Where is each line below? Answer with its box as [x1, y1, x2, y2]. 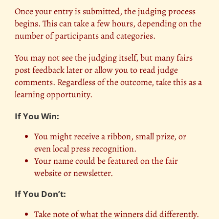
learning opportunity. [15, 88, 92, 101]
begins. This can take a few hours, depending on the [15, 18, 201, 30]
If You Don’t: [15, 188, 66, 200]
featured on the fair [108, 155, 178, 167]
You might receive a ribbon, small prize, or [34, 131, 186, 143]
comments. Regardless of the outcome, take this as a [15, 76, 202, 88]
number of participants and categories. [15, 30, 155, 42]
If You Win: [15, 110, 59, 122]
